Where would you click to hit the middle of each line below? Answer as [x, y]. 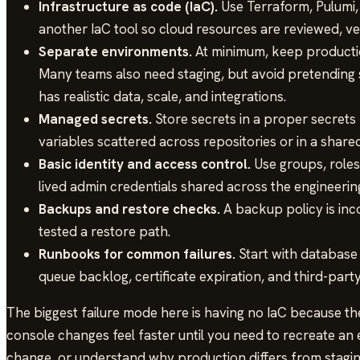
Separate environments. [115, 51]
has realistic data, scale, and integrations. [162, 96]
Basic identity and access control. [145, 164]
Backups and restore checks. [129, 209]
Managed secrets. [95, 119]
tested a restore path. [104, 231]
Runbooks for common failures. [137, 254]
